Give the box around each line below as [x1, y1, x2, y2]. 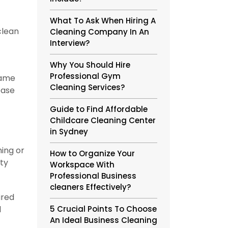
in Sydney [50, 126, 88, 137]
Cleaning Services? [50, 82, 125, 93]
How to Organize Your [50, 148, 135, 159]
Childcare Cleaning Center [50, 115, 156, 126]
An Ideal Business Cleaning [50, 215, 157, 225]
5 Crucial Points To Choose [50, 204, 157, 214]
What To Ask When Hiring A [50, 15, 156, 26]
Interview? [50, 38, 90, 48]
